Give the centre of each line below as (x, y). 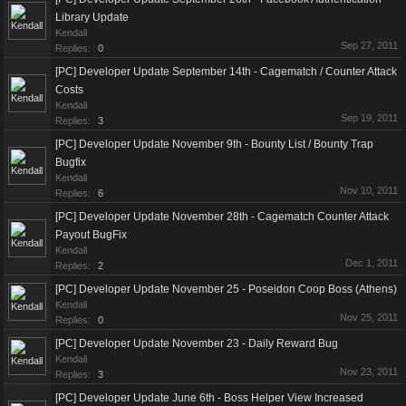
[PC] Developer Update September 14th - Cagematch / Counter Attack (226, 72)
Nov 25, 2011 (369, 317)
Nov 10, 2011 (369, 190)
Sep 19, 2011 (369, 118)
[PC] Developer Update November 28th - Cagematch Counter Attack (222, 217)
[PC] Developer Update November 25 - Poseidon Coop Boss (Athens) (226, 289)
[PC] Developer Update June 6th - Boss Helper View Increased (209, 398)
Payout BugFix (91, 235)
